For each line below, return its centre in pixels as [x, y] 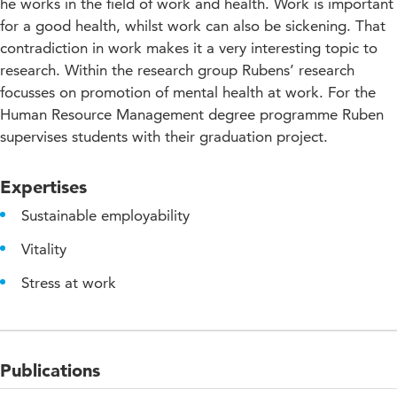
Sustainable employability [105, 215]
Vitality [44, 249]
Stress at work [69, 282]
